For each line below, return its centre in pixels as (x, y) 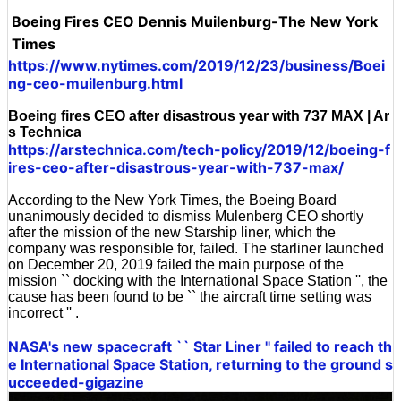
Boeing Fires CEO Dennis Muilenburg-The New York (195, 22)
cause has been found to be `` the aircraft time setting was (190, 297)
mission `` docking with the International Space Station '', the (198, 281)
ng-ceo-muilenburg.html (95, 84)
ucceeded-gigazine (76, 383)
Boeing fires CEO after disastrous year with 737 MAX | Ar (199, 116)
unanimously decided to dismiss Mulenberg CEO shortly (186, 217)
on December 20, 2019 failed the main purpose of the (176, 265)
